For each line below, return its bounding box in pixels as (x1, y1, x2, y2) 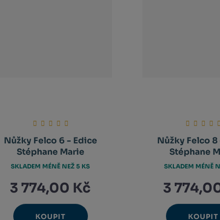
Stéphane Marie (16, 147, 84, 158)
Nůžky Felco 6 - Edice (3, 136, 97, 146)
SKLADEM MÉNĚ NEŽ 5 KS (11, 162, 90, 170)
